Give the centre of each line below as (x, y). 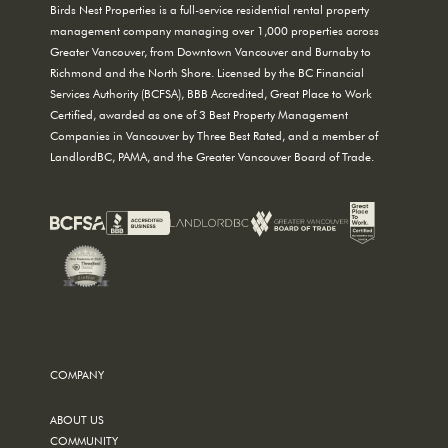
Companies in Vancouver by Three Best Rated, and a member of (214, 134)
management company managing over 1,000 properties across (214, 29)
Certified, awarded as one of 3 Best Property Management (199, 113)
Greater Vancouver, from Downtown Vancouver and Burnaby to (210, 50)
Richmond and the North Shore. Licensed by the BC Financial (207, 71)
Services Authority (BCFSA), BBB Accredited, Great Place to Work (211, 92)
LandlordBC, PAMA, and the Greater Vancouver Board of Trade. (212, 155)
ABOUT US (77, 419)
